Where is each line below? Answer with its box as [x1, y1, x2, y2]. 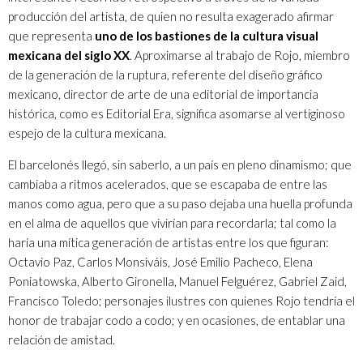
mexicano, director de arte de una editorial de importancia [8, 86, 318, 101]
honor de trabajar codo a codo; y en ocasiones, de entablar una [8, 312, 345, 327]
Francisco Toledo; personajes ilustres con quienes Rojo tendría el [8, 293, 355, 308]
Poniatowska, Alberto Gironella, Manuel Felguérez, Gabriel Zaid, [8, 273, 347, 288]
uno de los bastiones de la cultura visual [95, 28, 318, 43]
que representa [8, 28, 95, 43]
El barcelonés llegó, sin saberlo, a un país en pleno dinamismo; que [8, 156, 352, 172]
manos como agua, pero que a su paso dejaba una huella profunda [8, 195, 352, 211]
